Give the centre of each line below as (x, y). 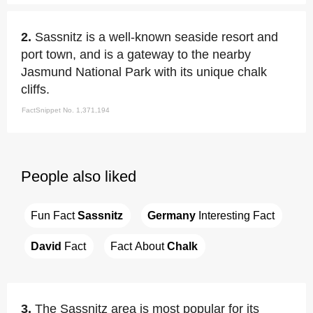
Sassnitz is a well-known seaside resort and (156, 37)
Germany (172, 215)
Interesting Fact (235, 215)
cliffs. (35, 89)
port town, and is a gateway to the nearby (136, 54)
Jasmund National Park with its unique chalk (144, 72)
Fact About (139, 246)
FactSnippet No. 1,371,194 (66, 110)
